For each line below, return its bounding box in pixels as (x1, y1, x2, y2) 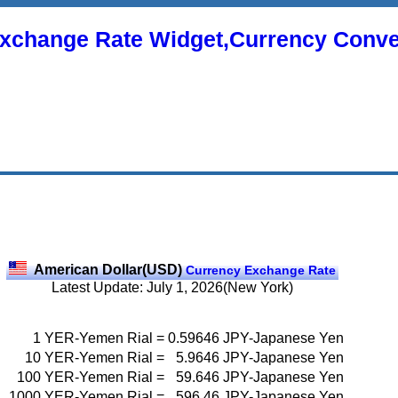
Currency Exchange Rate (182, 262, 336, 277)
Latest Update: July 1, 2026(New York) (52, 279, 293, 295)
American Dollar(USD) (34, 261, 182, 277)
